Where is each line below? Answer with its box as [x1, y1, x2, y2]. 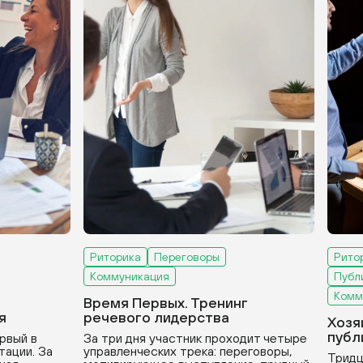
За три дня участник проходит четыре [83, 331, 307, 345]
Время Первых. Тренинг [83, 294, 247, 311]
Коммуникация [90, 270, 169, 283]
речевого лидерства [83, 309, 229, 326]
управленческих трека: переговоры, [83, 344, 292, 358]
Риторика [90, 250, 141, 263]
